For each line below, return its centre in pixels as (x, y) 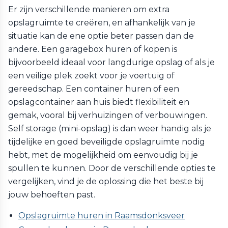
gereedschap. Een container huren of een (94, 89)
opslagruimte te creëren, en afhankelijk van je (102, 23)
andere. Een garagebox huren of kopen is (93, 49)
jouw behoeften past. (52, 195)
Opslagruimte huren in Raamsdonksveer (102, 216)
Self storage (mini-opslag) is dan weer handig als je (110, 129)
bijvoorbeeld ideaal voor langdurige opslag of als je (111, 62)
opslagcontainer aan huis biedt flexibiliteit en (99, 102)
